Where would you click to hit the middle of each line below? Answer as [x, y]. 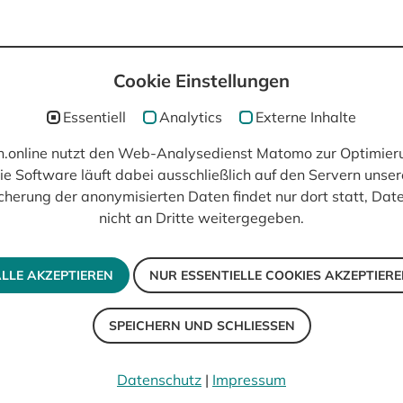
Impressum [249, 380]
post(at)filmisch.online [86, 108]
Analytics [191, 116]
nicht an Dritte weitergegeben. [201, 218]
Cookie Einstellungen [201, 81]
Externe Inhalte [306, 116]
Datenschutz [159, 380]
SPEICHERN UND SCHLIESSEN [197, 325]
